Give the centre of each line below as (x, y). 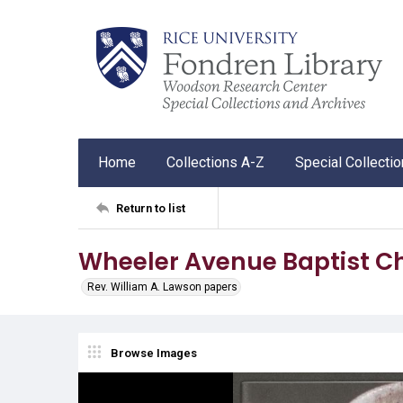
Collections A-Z (215, 162)
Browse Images (154, 353)
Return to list (151, 208)
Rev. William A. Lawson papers (162, 287)
